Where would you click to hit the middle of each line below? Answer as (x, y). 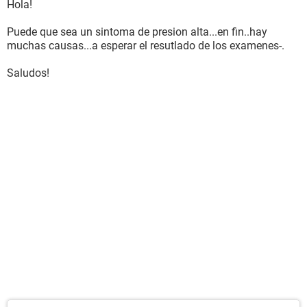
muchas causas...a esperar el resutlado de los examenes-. (146, 46)
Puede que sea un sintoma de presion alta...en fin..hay (137, 32)
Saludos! (28, 73)
